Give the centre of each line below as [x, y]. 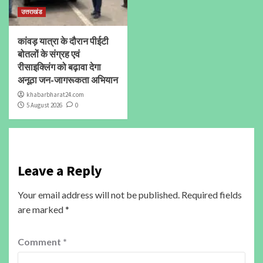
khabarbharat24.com [55, 94]
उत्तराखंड [32, 11]
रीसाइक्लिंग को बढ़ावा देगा [59, 67]
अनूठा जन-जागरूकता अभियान [68, 80]
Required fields [212, 194]
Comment [40, 241]
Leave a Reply [60, 170]
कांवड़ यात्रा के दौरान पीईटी [63, 41]
